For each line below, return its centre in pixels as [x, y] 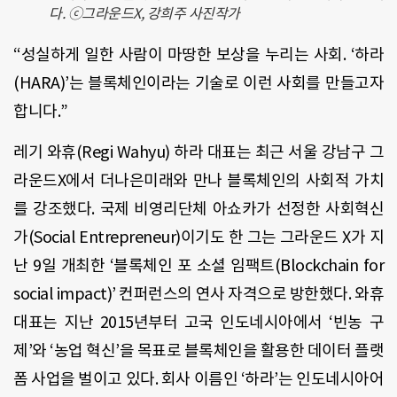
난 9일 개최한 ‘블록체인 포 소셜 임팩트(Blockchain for [198, 266]
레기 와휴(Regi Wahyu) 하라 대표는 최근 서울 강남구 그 [198, 152]
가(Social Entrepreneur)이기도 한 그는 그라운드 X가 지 [198, 237]
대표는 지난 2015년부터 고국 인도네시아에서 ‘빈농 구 [198, 323]
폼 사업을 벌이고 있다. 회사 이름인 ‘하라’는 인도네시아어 [198, 379]
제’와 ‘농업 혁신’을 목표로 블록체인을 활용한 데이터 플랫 [198, 351]
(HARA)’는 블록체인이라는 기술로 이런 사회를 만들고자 [198, 82]
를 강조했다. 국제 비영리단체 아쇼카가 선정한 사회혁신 [198, 209]
